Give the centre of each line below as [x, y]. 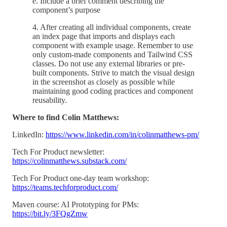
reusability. [50, 100]
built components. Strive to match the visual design [113, 73]
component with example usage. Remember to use [113, 46]
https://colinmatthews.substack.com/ [69, 161]
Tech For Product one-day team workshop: [81, 178]
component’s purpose [66, 10]
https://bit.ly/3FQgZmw [50, 214]
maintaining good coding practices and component [113, 91]
